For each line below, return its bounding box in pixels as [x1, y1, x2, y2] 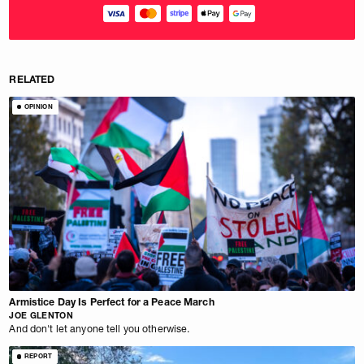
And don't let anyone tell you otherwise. [9, 323, 190, 336]
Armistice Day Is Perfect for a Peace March [9, 296, 214, 309]
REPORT [24, 352, 53, 361]
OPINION [24, 102, 54, 111]
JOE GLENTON [9, 310, 73, 321]
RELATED [9, 73, 55, 86]
